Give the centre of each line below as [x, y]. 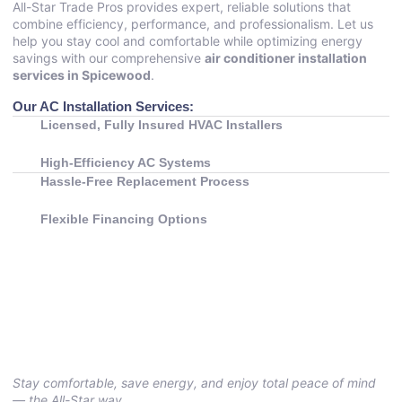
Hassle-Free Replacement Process [145, 181]
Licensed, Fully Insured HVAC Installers [162, 124]
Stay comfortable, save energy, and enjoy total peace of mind [194, 382]
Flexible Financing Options [124, 218]
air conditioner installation [286, 58]
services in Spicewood [82, 75]
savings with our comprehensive [109, 58]
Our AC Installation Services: [103, 106]
